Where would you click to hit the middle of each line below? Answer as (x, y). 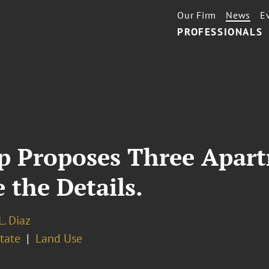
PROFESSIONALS (220, 32)
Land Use (59, 238)
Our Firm (197, 15)
